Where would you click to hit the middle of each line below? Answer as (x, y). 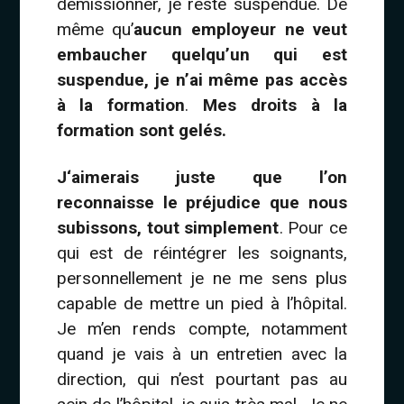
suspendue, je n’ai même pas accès (202, 80)
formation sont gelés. (141, 131)
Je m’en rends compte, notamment (202, 329)
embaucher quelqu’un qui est (202, 55)
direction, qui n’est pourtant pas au (202, 380)
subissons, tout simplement (168, 228)
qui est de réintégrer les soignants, (202, 253)
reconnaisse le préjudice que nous (202, 203)
